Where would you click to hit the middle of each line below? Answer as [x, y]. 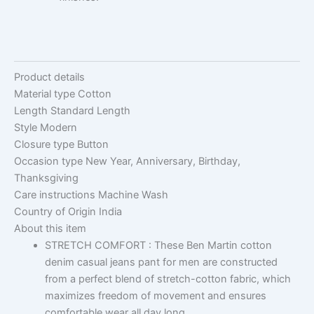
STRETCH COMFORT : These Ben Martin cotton [158, 246]
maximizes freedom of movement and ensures [155, 296]
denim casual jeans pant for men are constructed [161, 262]
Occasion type [50, 162]
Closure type [46, 145]
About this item [50, 229]
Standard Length [90, 111]
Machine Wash [133, 195]
